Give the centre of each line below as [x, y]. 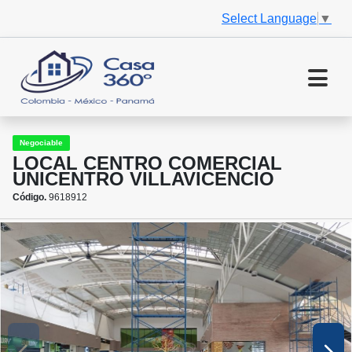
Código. [29, 198]
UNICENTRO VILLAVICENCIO [143, 179]
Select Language [269, 18]
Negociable [41, 143]
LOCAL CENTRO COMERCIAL [147, 163]
